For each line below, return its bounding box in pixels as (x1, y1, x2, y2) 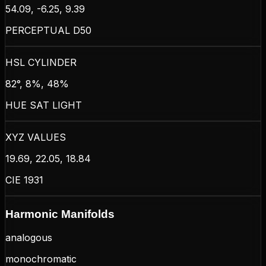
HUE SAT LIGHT (5, 99, 82, 111)
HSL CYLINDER (5, 56, 77, 68)
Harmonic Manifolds (5, 207, 115, 220)
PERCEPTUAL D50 (5, 24, 91, 36)
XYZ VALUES (5, 131, 66, 143)
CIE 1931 (5, 173, 43, 186)
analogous (5, 232, 52, 244)
